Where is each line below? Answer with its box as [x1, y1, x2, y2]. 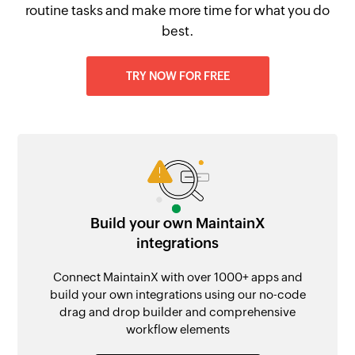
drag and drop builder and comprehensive [59, 304, 296, 319]
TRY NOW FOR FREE [125, 70, 230, 82]
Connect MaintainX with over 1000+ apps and [52, 269, 303, 284]
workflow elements [125, 322, 230, 336]
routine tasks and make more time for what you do [25, 2, 330, 18]
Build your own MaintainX [90, 214, 265, 231]
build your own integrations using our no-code [49, 287, 306, 301]
